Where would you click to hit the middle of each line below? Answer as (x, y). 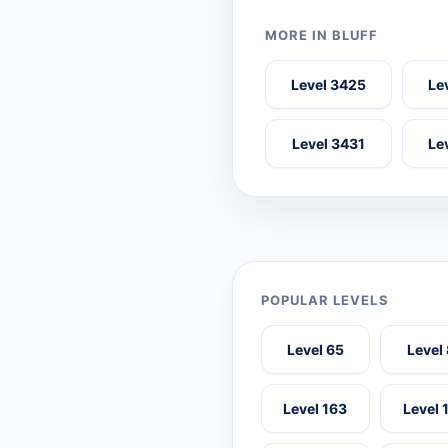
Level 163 (315, 409)
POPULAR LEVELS (325, 300)
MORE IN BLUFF (322, 35)
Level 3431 (329, 144)
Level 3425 (329, 85)
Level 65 (315, 350)
